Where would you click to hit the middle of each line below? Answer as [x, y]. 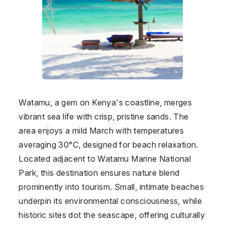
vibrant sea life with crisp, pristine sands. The [104, 116]
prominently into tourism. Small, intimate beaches [111, 187]
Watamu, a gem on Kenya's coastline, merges [105, 102]
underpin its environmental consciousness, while [110, 201]
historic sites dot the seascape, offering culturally [112, 215]
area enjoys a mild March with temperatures [101, 130]
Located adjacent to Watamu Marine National [105, 158]
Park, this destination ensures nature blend [99, 173]
